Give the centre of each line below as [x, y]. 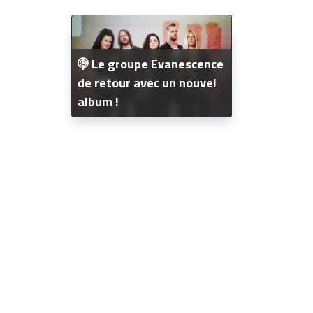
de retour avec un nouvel [147, 83]
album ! [98, 102]
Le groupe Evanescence [156, 64]
